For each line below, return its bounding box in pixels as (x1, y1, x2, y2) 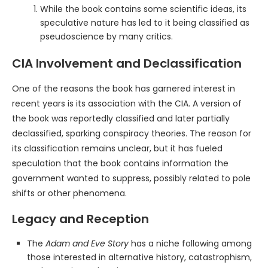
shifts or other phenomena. (12, 187, 127, 200)
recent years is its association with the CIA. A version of (12, 98, 242, 110)
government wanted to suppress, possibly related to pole (12, 172, 251, 185)
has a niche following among (129, 237, 252, 250)
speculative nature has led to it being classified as (40, 17, 249, 29)
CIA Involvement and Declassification (12, 55, 242, 72)
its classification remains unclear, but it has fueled (12, 142, 223, 155)
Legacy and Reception (12, 211, 149, 228)
